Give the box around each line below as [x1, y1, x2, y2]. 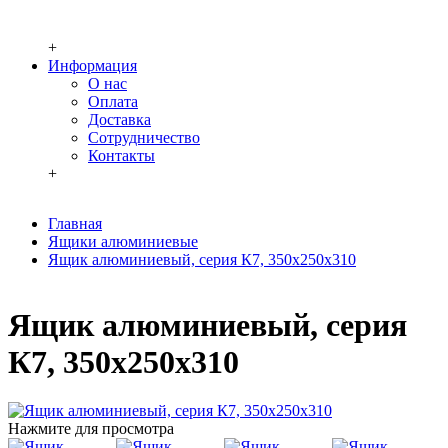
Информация [48, 57, 137, 75]
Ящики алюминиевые [48, 233, 198, 251]
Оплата [88, 93, 138, 111]
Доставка [88, 111, 151, 129]
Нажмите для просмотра [8, 420, 174, 438]
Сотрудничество [88, 129, 200, 147]
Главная [48, 215, 102, 233]
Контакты [88, 147, 155, 165]
